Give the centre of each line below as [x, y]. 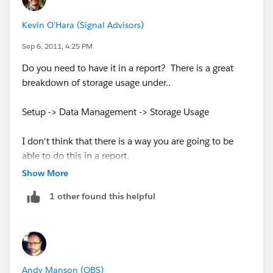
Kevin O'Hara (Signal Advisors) [83, 25]
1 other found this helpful [102, 197]
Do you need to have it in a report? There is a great [128, 68]
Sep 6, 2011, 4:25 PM [57, 46]
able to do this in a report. [76, 155]
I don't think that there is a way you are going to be [128, 141]
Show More [45, 173]
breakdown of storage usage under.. [96, 82]
